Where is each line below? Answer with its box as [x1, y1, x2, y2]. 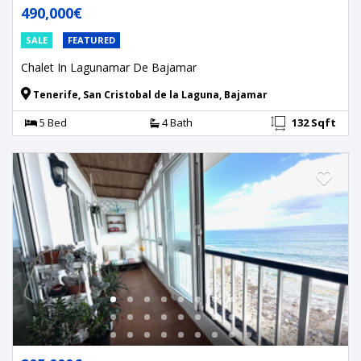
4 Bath [159, 114, 193, 130]
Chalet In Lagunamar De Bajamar [21, 59, 197, 75]
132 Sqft [292, 114, 336, 130]
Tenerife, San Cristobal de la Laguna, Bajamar [31, 87, 268, 102]
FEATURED [68, 33, 115, 46]
